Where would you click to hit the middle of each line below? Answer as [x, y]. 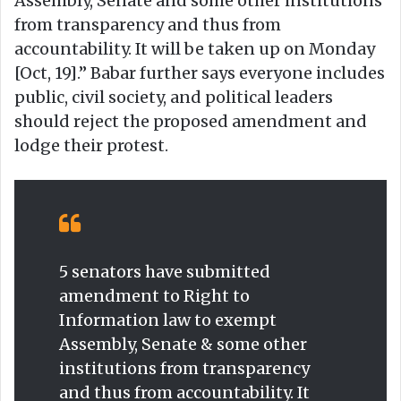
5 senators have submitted [165, 271]
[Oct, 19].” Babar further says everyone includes [200, 73]
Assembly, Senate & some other [183, 344]
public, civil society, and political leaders [174, 97]
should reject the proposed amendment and [191, 121]
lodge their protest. [91, 145]
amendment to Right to [154, 295]
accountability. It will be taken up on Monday [195, 48]
